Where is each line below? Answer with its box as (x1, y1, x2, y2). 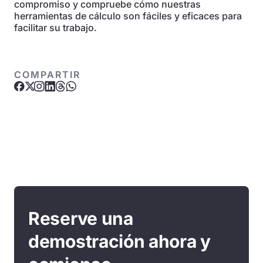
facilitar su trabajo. (14, 22, 97, 33)
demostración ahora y (28, 231, 211, 252)
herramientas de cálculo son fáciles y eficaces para (14, 10, 242, 22)
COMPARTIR (14, 69, 80, 80)
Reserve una (28, 208, 133, 229)
